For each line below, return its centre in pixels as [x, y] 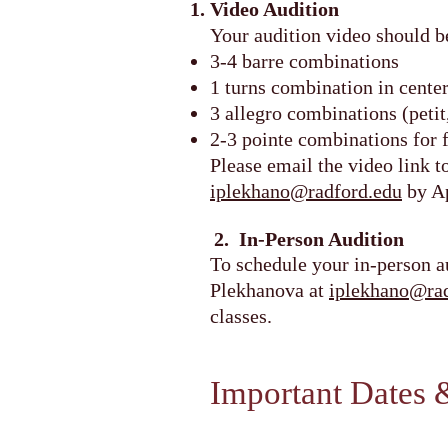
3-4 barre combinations [304, 61]
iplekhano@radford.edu [306, 191]
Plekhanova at [269, 290]
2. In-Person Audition [309, 239]
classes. [241, 316]
